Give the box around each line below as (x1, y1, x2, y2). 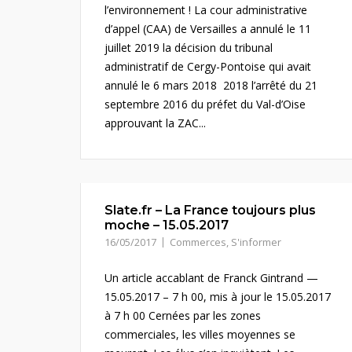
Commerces (170, 235, 226, 249)
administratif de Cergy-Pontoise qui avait (104, 59, 311, 74)
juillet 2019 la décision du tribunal (104, 40, 273, 55)
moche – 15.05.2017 (104, 218, 229, 233)
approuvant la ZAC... (104, 115, 206, 130)
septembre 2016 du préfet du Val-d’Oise (104, 97, 306, 112)
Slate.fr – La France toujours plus (104, 203, 316, 218)
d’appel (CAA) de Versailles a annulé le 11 (104, 21, 311, 36)
